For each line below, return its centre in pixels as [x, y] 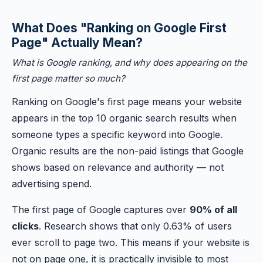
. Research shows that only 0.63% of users [135, 226]
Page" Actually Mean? [77, 43]
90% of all [213, 210]
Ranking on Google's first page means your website [127, 102]
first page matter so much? [68, 78]
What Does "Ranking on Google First [119, 28]
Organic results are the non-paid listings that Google [128, 151]
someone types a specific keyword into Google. [117, 134]
